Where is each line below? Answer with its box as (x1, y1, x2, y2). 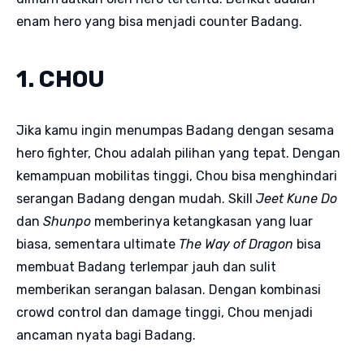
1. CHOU (16, 65, 105, 93)
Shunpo (43, 213, 91, 229)
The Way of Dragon (179, 236, 293, 252)
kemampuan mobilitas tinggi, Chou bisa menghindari (16, 167, 337, 184)
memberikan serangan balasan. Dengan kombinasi (16, 281, 321, 297)
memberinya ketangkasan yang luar (91, 213, 313, 229)
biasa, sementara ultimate (16, 236, 179, 252)
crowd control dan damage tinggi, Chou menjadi (16, 304, 313, 320)
